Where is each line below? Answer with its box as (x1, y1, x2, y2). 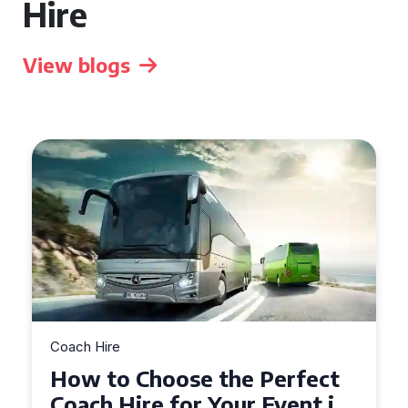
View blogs (23, 52, 130, 77)
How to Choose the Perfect (50, 364, 341, 392)
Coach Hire (50, 338, 121, 355)
